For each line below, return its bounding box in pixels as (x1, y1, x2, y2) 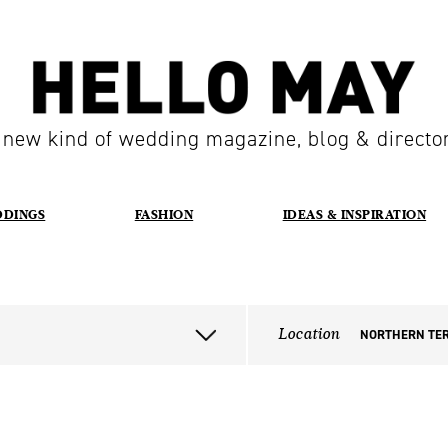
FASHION (134, 204, 194, 224)
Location (277, 324, 339, 345)
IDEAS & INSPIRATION (282, 204, 427, 224)
